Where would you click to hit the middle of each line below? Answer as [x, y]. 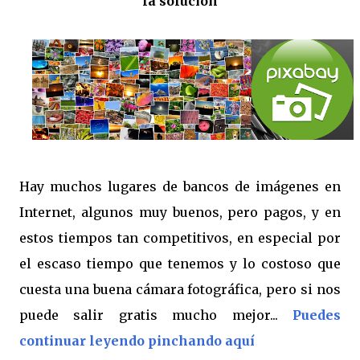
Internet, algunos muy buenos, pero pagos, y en [180, 212]
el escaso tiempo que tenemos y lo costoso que [180, 264]
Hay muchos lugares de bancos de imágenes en [180, 186]
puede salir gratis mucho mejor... [156, 315]
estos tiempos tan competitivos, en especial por [180, 238]
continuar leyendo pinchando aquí [139, 341]
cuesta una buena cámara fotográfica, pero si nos [180, 289]
